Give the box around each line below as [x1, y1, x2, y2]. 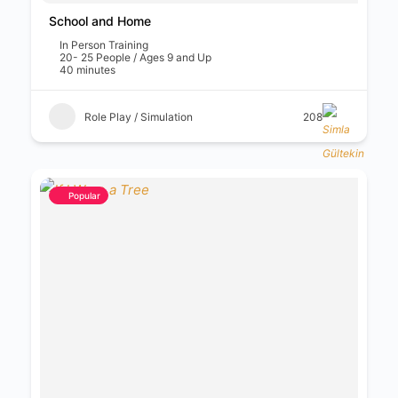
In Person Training [60, 38, 148, 52]
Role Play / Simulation [84, 109, 193, 123]
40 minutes [60, 63, 115, 76]
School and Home [49, 13, 151, 28]
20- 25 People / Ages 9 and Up [60, 51, 211, 64]
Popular [68, 190, 100, 201]
